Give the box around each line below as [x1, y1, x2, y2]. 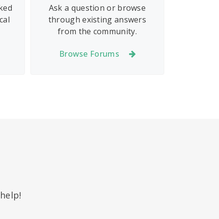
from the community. [58, 26, 137, 37]
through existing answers [48, 14, 147, 25]
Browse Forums [59, 48, 119, 59]
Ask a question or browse [48, 2, 146, 13]
